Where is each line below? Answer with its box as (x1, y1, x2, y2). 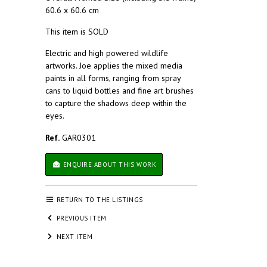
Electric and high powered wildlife (45, 48, 168, 58)
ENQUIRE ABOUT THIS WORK (61, 160, 157, 169)
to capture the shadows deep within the (45, 98, 187, 108)
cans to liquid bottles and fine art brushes (45, 85, 194, 96)
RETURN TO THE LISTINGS (54, 195, 143, 204)
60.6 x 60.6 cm (45, 5, 99, 15)
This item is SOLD (45, 26, 108, 37)
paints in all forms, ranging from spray (45, 73, 181, 83)
